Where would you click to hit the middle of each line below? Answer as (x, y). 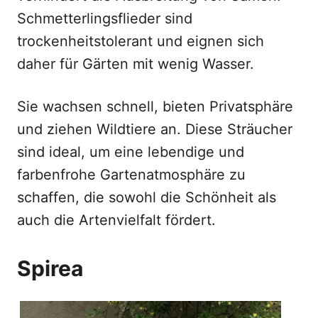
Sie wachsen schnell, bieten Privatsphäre (155, 106)
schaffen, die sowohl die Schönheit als (147, 197)
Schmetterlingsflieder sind (105, 18)
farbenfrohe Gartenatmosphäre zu (131, 175)
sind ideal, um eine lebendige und (131, 152)
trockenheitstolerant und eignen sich (141, 41)
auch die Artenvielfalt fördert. (116, 220)
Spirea (50, 268)
